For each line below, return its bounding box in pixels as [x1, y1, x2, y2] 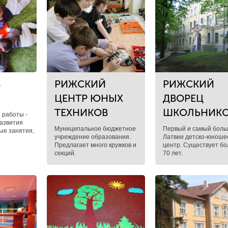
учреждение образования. [54, 133, 131, 140]
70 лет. [163, 150, 183, 157]
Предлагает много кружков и [54, 141, 136, 149]
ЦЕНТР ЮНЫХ [54, 92, 123, 104]
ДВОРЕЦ [163, 92, 204, 104]
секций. [54, 150, 76, 157]
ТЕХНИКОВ [54, 106, 108, 119]
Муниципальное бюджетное [54, 125, 136, 132]
